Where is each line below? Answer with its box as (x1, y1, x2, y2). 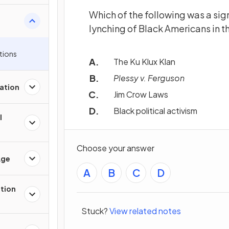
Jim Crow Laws (113, 88, 168, 100)
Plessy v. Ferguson (113, 72, 185, 83)
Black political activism (113, 105, 197, 116)
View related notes (109, 205, 181, 217)
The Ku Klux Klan (113, 56, 175, 67)
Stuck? (81, 205, 108, 217)
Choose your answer (77, 142, 154, 153)
